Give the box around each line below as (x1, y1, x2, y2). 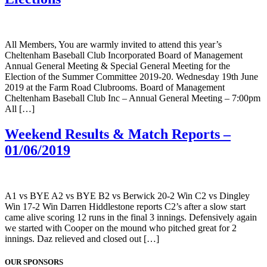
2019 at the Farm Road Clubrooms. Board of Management (5, 82, 225, 92)
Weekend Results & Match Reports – (5, 126, 231, 142)
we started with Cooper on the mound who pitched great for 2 (5, 222, 237, 233)
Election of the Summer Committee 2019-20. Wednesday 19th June (5, 71, 258, 82)
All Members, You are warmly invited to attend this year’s (5, 39, 222, 49)
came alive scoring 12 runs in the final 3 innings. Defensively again (5, 212, 257, 222)
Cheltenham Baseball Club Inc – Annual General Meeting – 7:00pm (5, 92, 260, 103)
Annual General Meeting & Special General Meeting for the (5, 60, 230, 71)
